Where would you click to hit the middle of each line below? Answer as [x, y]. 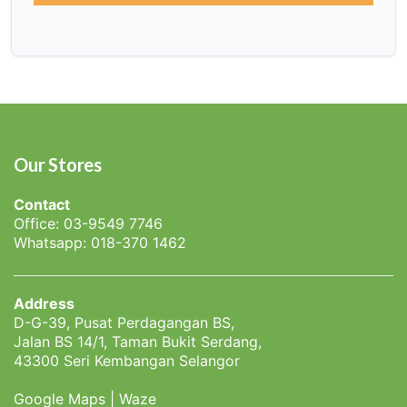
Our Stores [58, 164]
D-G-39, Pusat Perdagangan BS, [124, 322]
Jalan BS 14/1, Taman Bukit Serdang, [138, 341]
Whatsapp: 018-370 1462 [100, 242]
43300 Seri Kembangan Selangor [127, 360]
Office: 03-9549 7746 [88, 223]
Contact [42, 204]
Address [44, 303]
